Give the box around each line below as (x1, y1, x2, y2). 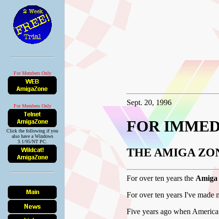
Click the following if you (6, 128, 58, 133)
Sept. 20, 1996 (127, 98, 172, 107)
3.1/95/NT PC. (17, 139, 47, 144)
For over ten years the (127, 174, 196, 182)
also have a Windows (11, 133, 53, 139)
